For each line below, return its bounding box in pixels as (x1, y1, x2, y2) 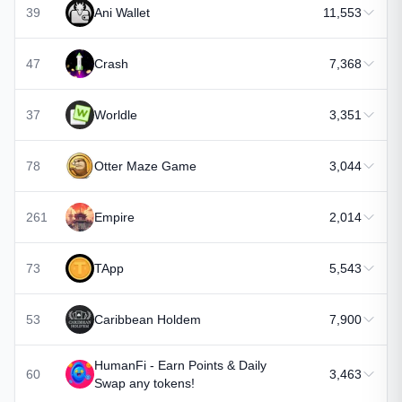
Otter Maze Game (94, 159, 197, 173)
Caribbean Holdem (94, 312, 201, 327)
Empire (94, 210, 135, 224)
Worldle (94, 108, 137, 122)
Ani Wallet (94, 5, 150, 20)
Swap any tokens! (94, 376, 195, 390)
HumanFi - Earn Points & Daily (94, 358, 267, 372)
